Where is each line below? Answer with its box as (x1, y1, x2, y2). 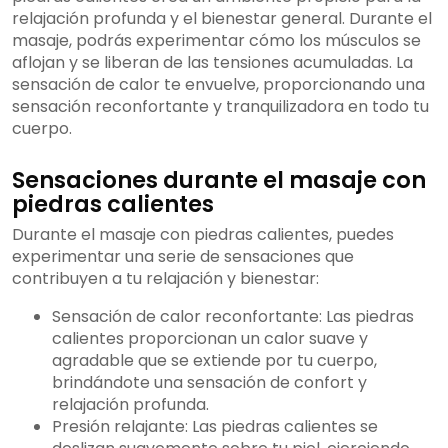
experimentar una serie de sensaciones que (12, 245, 354, 269)
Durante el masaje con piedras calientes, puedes (12, 223, 394, 247)
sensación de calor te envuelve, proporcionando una (12, 73, 425, 97)
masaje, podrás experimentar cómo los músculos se (12, 29, 421, 53)
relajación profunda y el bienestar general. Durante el (12, 7, 432, 31)
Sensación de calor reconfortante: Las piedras (52, 305, 414, 329)
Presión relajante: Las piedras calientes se (52, 415, 378, 439)
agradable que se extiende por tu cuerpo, (52, 349, 377, 373)
